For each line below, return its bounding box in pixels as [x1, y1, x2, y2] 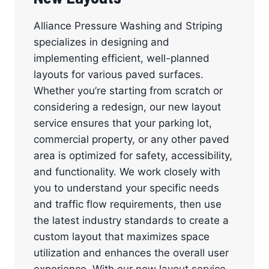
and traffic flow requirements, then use [34, 198, 222, 210]
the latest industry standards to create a [34, 214, 229, 226]
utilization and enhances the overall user [34, 246, 229, 259]
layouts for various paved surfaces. [34, 68, 204, 80]
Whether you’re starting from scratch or [34, 84, 223, 97]
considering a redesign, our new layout [34, 100, 221, 113]
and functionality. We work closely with [34, 165, 220, 178]
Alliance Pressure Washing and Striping [34, 19, 222, 32]
